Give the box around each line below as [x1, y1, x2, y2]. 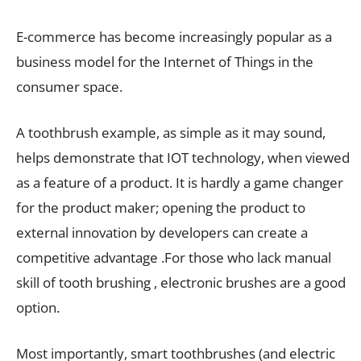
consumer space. [16, 77, 122, 96]
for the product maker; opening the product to [16, 197, 305, 217]
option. [16, 297, 60, 317]
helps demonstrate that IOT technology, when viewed [16, 147, 350, 167]
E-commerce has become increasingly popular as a [16, 27, 332, 46]
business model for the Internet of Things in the [16, 52, 313, 71]
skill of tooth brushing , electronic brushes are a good [16, 272, 346, 292]
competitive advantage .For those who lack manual [16, 247, 331, 267]
